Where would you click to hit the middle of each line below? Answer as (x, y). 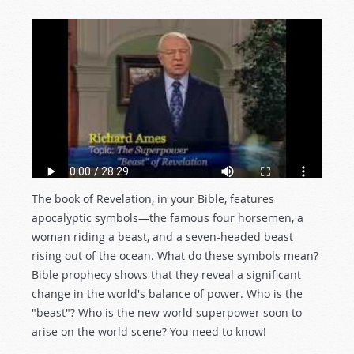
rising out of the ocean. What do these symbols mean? (175, 256)
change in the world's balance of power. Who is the (167, 294)
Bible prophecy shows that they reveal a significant (166, 275)
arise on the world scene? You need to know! (149, 332)
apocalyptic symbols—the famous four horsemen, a (168, 218)
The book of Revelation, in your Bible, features (153, 199)
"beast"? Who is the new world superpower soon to (167, 313)
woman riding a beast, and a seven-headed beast (162, 237)
